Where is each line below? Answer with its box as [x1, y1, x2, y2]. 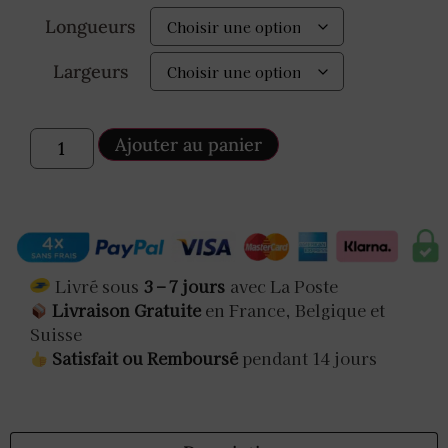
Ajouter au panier [114, 133, 262, 157]
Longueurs [45, 14, 135, 38]
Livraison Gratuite [48, 298, 202, 323]
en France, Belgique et [201, 298, 386, 323]
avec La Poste [230, 273, 338, 298]
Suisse [30, 322, 82, 347]
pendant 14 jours [238, 346, 378, 371]
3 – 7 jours [144, 273, 225, 298]
